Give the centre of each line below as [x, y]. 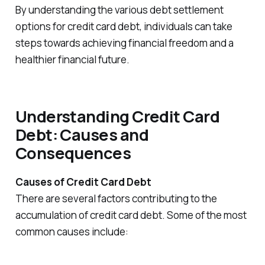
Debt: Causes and [82, 134]
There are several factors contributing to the [116, 198]
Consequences [73, 153]
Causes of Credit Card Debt [83, 182]
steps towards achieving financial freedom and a [124, 43]
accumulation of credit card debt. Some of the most [131, 215]
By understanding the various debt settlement [119, 10]
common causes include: [72, 231]
